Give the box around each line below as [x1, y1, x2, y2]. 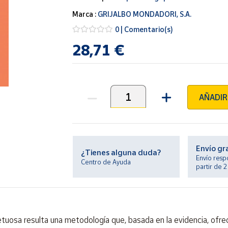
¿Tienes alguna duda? [81, 148, 161, 157]
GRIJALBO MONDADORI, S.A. [98, 10, 192, 18]
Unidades [72, 97, 105, 107]
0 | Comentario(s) [115, 24, 174, 34]
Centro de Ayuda [81, 158, 131, 166]
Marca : [72, 10, 98, 18]
